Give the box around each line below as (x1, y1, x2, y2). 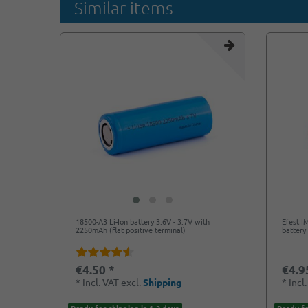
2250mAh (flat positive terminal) (76, 224, 186, 235)
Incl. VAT (82, 276, 120, 288)
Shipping (143, 276, 182, 288)
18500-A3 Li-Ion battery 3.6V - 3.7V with (76, 216, 210, 227)
